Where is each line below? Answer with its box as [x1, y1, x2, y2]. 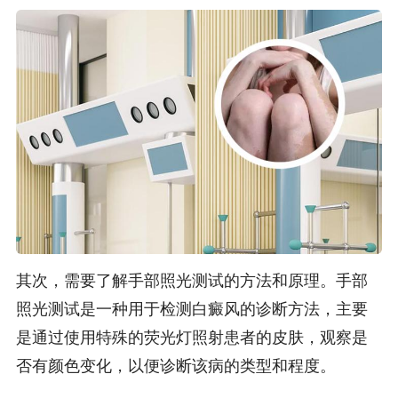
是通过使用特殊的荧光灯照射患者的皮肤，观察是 [15, 329, 368, 347]
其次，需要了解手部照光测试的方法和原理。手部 [15, 272, 368, 291]
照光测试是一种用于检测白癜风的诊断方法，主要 [15, 300, 368, 319]
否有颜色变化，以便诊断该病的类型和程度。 [15, 357, 336, 376]
